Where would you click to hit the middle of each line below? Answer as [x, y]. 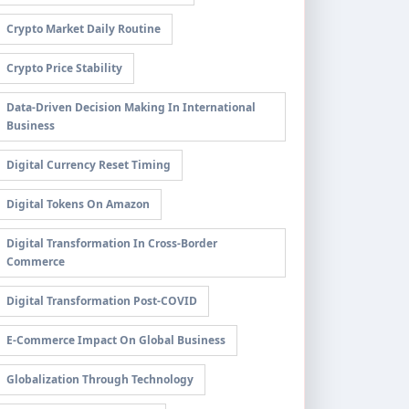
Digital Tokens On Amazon [78, 204]
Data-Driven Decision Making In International [131, 107]
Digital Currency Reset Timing [89, 165]
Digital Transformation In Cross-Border [112, 243]
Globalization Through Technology [100, 379]
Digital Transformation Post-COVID [102, 301]
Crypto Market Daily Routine [84, 29]
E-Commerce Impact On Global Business [116, 340]
